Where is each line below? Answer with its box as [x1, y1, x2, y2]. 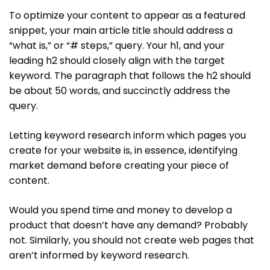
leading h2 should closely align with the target [9, 53, 225, 67]
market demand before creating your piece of [9, 158, 229, 172]
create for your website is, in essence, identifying [9, 143, 237, 157]
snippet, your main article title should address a [9, 23, 233, 37]
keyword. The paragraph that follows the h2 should [9, 68, 251, 83]
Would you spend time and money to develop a [9, 202, 232, 217]
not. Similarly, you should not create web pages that [9, 233, 254, 247]
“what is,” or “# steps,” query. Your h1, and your [9, 38, 225, 52]
